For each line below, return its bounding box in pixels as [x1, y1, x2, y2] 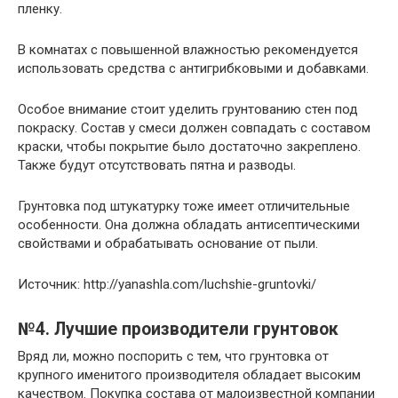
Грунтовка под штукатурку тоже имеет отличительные [18, 197, 350, 214]
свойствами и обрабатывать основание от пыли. [18, 235, 318, 251]
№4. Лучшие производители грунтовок [18, 318, 338, 339]
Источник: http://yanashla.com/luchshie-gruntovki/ [18, 275, 316, 292]
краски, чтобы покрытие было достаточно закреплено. [18, 138, 361, 155]
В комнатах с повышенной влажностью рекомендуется [18, 41, 358, 58]
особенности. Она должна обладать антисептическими [18, 216, 360, 233]
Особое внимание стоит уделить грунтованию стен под [18, 100, 358, 117]
